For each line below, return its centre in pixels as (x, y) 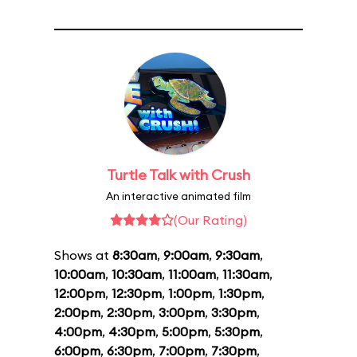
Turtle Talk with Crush (178, 175)
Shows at (83, 255)
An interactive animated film (178, 196)
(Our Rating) (210, 220)
